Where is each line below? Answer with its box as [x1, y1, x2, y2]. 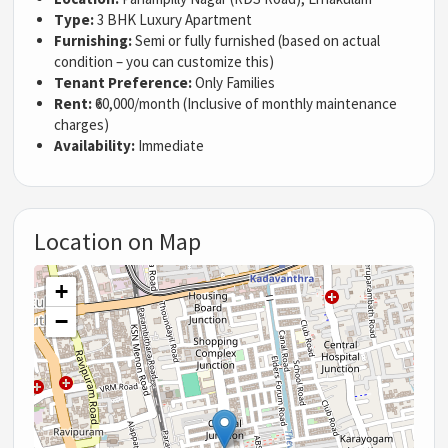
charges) [54, 114, 110, 134]
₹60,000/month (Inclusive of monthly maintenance [92, 93, 398, 113]
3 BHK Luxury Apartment [94, 9, 253, 29]
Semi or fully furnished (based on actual [132, 30, 381, 50]
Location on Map [34, 225, 202, 257]
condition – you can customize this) [54, 51, 275, 71]
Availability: [54, 135, 136, 155]
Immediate [135, 135, 205, 155]
